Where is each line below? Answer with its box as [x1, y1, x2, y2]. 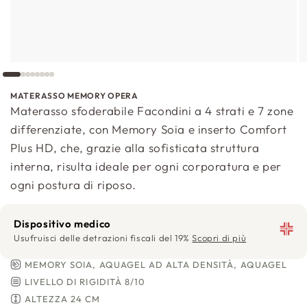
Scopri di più [192, 232, 247, 243]
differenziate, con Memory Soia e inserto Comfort [10, 121, 287, 136]
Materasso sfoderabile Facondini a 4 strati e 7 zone [10, 103, 294, 118]
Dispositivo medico [14, 217, 111, 230]
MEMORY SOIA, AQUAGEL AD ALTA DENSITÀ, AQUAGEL [25, 258, 287, 270]
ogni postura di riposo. [10, 177, 136, 192]
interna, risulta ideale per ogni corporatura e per [10, 158, 282, 173]
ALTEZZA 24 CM [25, 293, 101, 304]
